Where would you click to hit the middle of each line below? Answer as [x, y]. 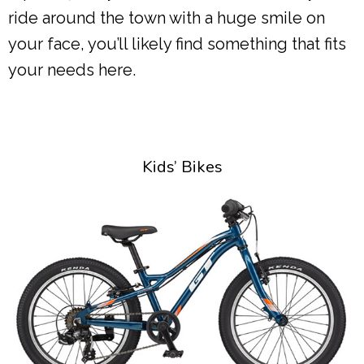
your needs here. [72, 69]
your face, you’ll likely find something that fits [177, 43]
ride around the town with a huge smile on [167, 17]
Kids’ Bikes [182, 167]
